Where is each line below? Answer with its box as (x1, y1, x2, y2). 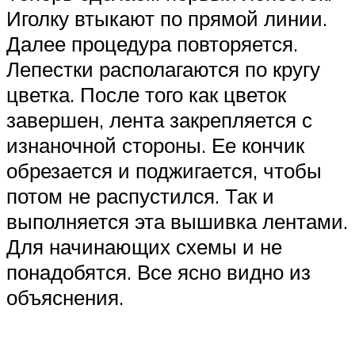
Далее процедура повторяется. (6, 31, 298, 57)
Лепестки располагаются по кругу (6, 56, 320, 82)
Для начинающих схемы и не (6, 234, 282, 260)
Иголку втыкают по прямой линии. (6, 6, 327, 32)
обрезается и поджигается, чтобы (6, 158, 322, 184)
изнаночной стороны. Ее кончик (6, 132, 304, 158)
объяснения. (6, 284, 124, 311)
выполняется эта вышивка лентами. (6, 208, 348, 235)
